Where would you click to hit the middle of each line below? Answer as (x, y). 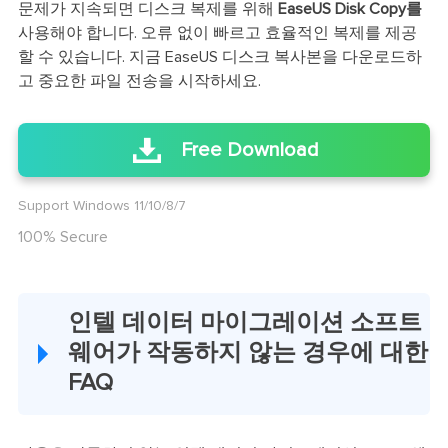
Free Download (249, 150)
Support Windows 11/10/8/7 (101, 206)
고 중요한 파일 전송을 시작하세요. (139, 81)
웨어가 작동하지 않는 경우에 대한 (247, 352)
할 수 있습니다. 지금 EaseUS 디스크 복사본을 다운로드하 (219, 57)
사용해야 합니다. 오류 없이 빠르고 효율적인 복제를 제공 (217, 33)
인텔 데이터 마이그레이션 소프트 (244, 322)
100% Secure (62, 237)
